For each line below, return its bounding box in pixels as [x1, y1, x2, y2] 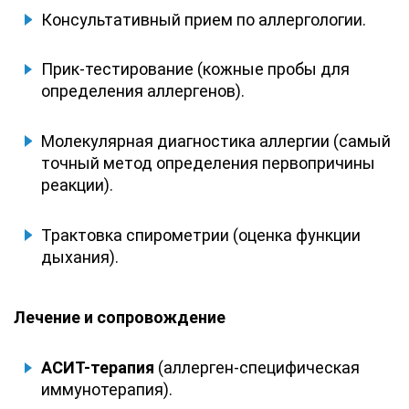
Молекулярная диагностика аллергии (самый [41, 131, 391, 151]
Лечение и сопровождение [14, 307, 225, 327]
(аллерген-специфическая [154, 358, 360, 378]
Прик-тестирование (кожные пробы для [41, 59, 350, 79]
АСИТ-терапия [41, 358, 154, 378]
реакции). [41, 175, 113, 194]
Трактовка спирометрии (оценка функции [41, 225, 361, 245]
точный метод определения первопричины [41, 153, 375, 173]
